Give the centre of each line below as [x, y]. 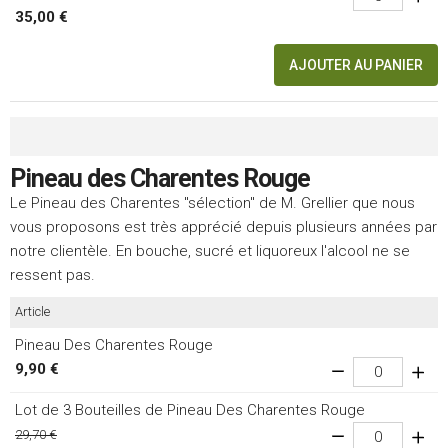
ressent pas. [52, 275]
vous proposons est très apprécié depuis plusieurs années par [223, 227]
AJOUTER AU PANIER [356, 65]
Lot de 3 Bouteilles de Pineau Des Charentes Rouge [190, 410]
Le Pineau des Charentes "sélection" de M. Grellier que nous [212, 203]
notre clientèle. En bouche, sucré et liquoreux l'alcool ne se [210, 251]
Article [32, 312]
